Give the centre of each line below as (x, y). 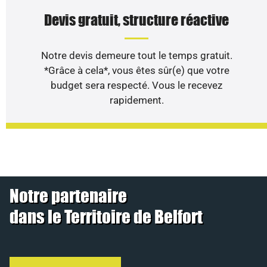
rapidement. (136, 100)
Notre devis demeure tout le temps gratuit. (136, 55)
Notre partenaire (68, 196)
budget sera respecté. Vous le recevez (136, 85)
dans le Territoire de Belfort (106, 217)
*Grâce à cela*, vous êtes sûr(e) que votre (136, 70)
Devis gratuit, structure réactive (136, 20)
